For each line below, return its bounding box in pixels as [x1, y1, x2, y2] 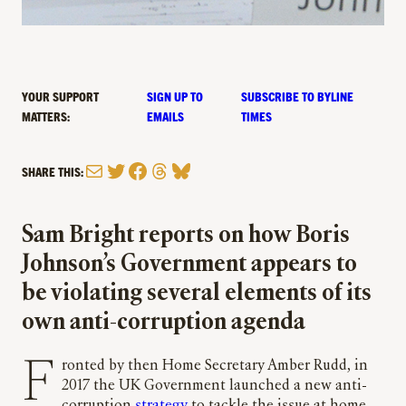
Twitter [104, 156, 162, 184]
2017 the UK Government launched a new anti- [62, 379, 367, 394]
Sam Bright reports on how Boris [22, 224, 350, 249]
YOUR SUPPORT [22, 88, 99, 105]
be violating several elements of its [22, 282, 372, 307]
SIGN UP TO [147, 88, 204, 105]
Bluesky [169, 156, 233, 184]
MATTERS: [22, 108, 70, 125]
